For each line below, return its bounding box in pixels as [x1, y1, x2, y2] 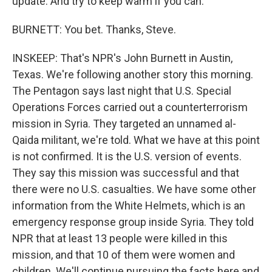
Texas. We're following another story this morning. [12, 68, 253, 81]
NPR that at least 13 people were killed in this [12, 232, 228, 245]
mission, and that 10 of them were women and [12, 248, 235, 261]
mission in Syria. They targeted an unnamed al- [12, 117, 236, 130]
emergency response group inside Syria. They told [12, 216, 254, 228]
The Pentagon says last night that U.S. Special [12, 84, 231, 97]
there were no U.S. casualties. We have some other [12, 183, 256, 195]
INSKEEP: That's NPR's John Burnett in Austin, [12, 52, 233, 64]
